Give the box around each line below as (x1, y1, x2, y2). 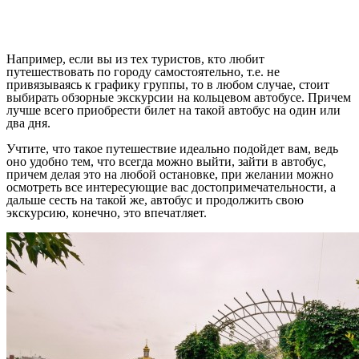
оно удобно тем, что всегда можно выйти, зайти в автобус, (6, 154, 326, 168)
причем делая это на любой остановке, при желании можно (6, 167, 333, 181)
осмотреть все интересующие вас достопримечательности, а (6, 179, 336, 194)
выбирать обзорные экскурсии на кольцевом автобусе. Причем (6, 90, 351, 104)
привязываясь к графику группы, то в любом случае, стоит (6, 77, 329, 91)
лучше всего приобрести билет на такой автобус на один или (6, 103, 341, 117)
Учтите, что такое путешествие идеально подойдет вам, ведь (6, 141, 338, 155)
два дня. (6, 115, 50, 130)
